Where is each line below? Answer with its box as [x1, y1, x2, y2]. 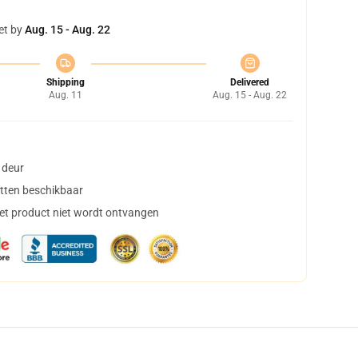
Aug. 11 [48, 89, 82, 101]
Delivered [230, 77, 269, 88]
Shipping [46, 77, 85, 88]
